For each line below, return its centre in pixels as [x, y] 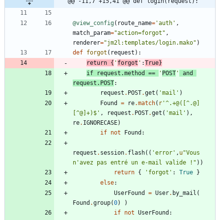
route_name [135, 23]
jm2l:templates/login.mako [150, 43]
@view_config [93, 23]
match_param [92, 33]
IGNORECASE [100, 123]
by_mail [184, 193]
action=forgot [140, 33]
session [112, 153]
